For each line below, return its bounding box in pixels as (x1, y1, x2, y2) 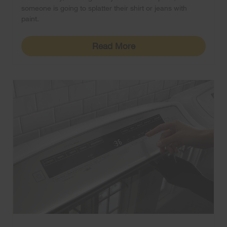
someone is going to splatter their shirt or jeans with (21, 3, 187, 12)
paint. (21, 14, 39, 23)
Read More (92, 40, 135, 51)
